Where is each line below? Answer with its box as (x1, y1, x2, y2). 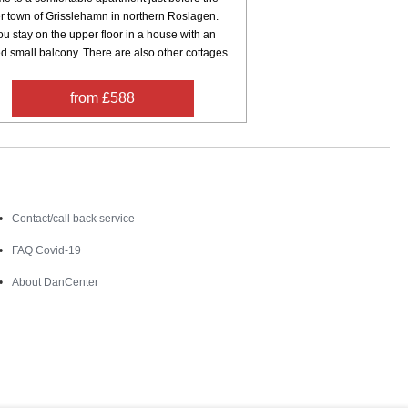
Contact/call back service (12, 211, 136, 225)
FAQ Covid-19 (12, 243, 82, 257)
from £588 (70, 89, 136, 106)
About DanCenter (12, 275, 99, 289)
